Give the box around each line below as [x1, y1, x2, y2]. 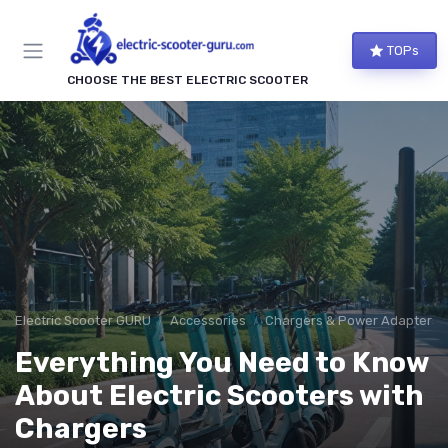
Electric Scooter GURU [15, 313, 151, 329]
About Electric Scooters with [15, 379, 424, 413]
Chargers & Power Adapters [265, 313, 439, 329]
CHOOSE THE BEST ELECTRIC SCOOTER [67, 73, 308, 88]
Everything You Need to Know [15, 346, 428, 380]
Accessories [170, 313, 246, 329]
